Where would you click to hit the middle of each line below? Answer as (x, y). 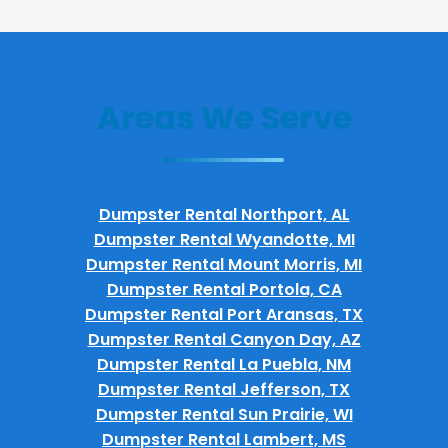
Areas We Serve (224, 117)
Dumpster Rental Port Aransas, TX (224, 314)
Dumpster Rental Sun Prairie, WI (224, 414)
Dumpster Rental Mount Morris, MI (224, 264)
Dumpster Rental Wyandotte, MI (224, 239)
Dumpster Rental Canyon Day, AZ (224, 339)
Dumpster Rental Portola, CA (224, 289)
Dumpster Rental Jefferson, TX (224, 389)
